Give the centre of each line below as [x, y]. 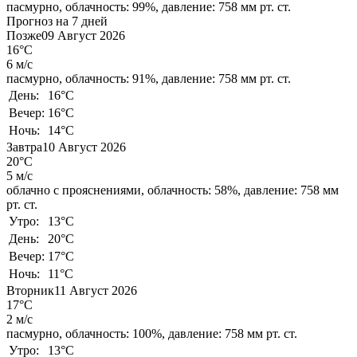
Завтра [24, 147]
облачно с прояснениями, [75, 190]
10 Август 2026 [84, 147]
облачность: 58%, [194, 190]
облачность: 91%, [112, 78]
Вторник [30, 290]
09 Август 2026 [83, 35]
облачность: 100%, [115, 333]
